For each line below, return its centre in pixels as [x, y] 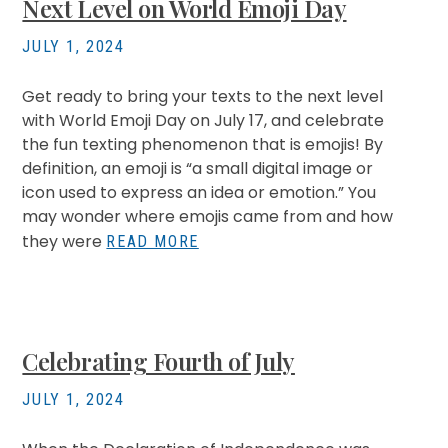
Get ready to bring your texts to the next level [203, 96]
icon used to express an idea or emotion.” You [199, 192]
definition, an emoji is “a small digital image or [198, 168]
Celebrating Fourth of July [158, 361]
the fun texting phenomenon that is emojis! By [203, 144]
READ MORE [152, 241]
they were [64, 241]
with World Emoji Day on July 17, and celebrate [203, 120]
